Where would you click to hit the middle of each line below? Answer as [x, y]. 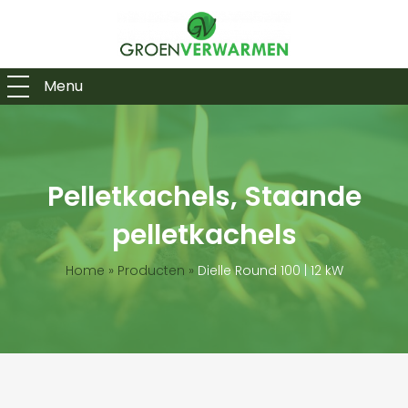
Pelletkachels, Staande [204, 197]
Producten [151, 270]
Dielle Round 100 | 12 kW [270, 270]
